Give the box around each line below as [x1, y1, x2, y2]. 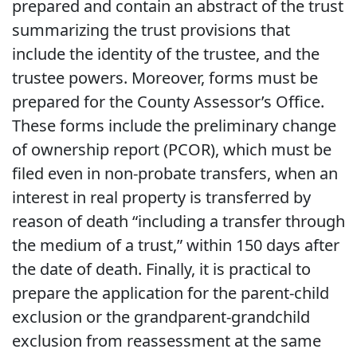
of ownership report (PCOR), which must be [12, 138, 331, 160]
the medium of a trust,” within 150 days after [12, 233, 339, 256]
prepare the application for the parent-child [12, 281, 329, 304]
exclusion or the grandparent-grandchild [12, 305, 310, 328]
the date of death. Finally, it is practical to [12, 257, 311, 280]
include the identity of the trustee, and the [12, 42, 320, 65]
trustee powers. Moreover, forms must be [12, 66, 318, 88]
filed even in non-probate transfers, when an [12, 162, 338, 184]
